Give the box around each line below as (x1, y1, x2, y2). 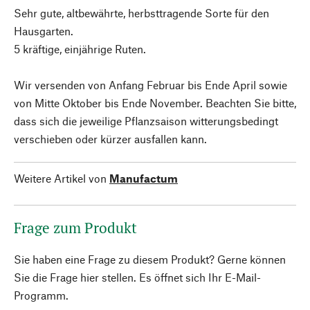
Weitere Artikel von (14, 172, 107, 185)
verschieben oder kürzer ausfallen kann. (14, 132, 207, 145)
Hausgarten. (14, 24, 73, 37)
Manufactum (109, 172, 178, 185)
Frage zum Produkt (14, 218, 137, 237)
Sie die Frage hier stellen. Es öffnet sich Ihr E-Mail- (14, 271, 261, 284)
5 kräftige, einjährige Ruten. (14, 42, 146, 55)
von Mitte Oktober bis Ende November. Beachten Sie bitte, (14, 96, 296, 109)
